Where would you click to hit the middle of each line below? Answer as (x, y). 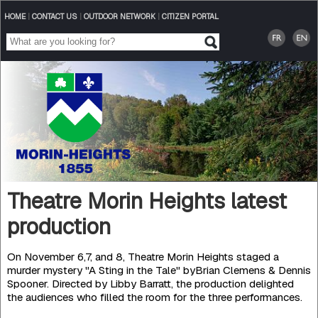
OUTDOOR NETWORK (119, 17)
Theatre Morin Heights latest (147, 201)
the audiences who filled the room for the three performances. (154, 297)
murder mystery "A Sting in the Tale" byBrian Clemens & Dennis (159, 270)
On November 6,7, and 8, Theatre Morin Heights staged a (143, 256)
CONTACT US (54, 17)
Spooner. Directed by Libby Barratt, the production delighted (150, 283)
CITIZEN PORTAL (190, 17)
